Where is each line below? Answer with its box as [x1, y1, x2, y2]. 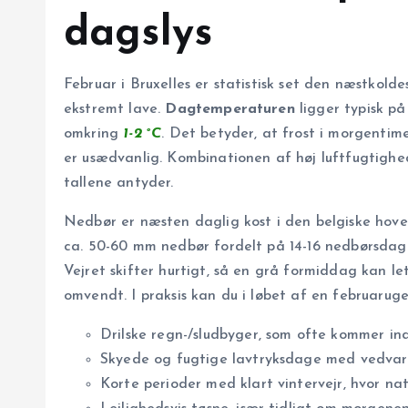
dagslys [64, 14, 213, 56]
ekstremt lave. [64, 102, 166, 117]
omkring [64, 127, 124, 142]
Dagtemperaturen [165, 102, 295, 117]
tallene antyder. [64, 176, 174, 191]
